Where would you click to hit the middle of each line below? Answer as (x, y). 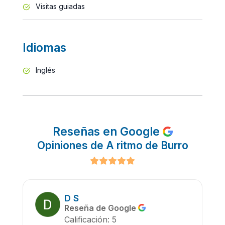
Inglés (44, 70)
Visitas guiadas (59, 6)
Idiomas (44, 47)
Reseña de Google (101, 208)
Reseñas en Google (107, 131)
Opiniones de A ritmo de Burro (113, 145)
